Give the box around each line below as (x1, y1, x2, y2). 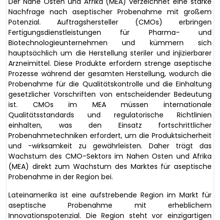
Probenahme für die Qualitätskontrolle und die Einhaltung (8, 79, 212, 89)
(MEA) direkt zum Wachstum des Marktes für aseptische (8, 161, 212, 171)
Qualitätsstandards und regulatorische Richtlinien (8, 110, 212, 120)
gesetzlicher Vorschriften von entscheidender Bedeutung (8, 89, 212, 99)
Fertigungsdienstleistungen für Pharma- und (8, 27, 212, 37)
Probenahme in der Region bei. (8, 171, 113, 182)
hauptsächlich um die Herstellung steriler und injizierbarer (8, 48, 212, 58)
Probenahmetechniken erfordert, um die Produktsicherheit (8, 130, 212, 140)
